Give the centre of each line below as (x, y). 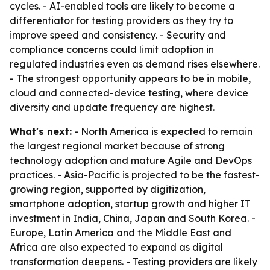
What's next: (41, 131)
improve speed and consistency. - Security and (118, 35)
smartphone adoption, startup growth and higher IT (130, 204)
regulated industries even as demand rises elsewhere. (135, 64)
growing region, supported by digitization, (108, 189)
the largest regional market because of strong (117, 146)
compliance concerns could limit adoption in (112, 49)
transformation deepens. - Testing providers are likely (133, 262)
